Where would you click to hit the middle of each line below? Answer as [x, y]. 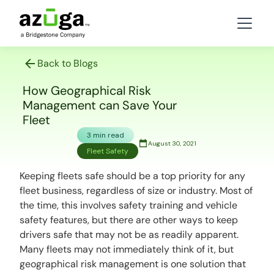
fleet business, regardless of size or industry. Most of [136, 191]
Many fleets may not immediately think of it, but [127, 249]
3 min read [106, 135]
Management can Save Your [99, 105]
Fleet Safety [108, 151]
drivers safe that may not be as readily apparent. [129, 235]
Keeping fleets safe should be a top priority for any [133, 176]
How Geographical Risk [87, 91]
